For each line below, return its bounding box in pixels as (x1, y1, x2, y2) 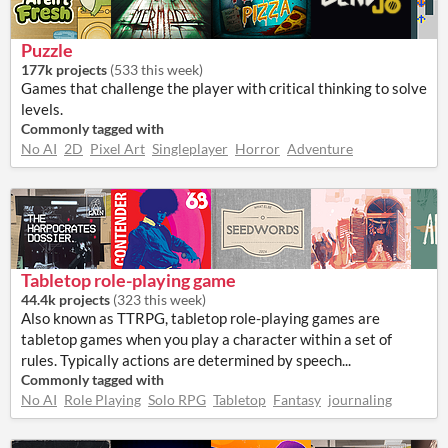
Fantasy (273, 391, 321, 408)
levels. (21, 100, 63, 118)
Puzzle (21, 39, 73, 61)
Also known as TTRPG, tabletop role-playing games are (21, 309, 380, 327)
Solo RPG (148, 391, 206, 408)
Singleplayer (152, 140, 228, 157)
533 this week (114, 61, 199, 78)
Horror (235, 140, 280, 157)
